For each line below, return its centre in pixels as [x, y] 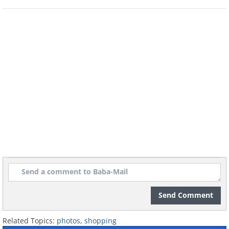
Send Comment [186, 195]
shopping [100, 220]
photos [68, 220]
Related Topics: [29, 220]
